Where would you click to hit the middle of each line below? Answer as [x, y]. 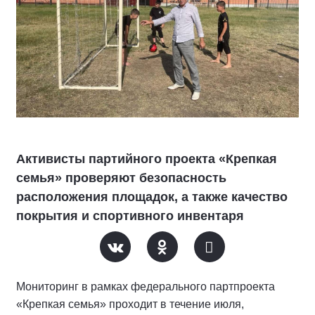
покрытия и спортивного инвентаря [130, 216]
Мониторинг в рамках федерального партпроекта [146, 287]
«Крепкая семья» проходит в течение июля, [130, 304]
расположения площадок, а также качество [152, 197]
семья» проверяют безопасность [121, 178]
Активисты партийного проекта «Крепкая [147, 159]
